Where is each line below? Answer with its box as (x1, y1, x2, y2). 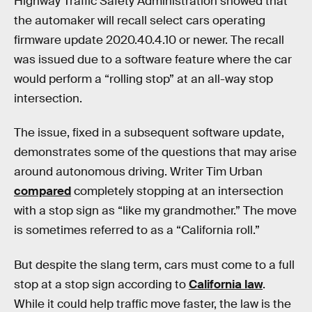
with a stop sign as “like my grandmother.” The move (14, 203, 297, 219)
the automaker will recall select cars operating (14, 13, 265, 28)
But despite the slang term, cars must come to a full (14, 257, 295, 272)
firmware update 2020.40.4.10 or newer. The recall (14, 32, 284, 47)
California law (189, 276, 263, 292)
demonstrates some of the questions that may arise (14, 145, 297, 160)
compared (14, 184, 71, 199)
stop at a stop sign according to (14, 276, 189, 292)
